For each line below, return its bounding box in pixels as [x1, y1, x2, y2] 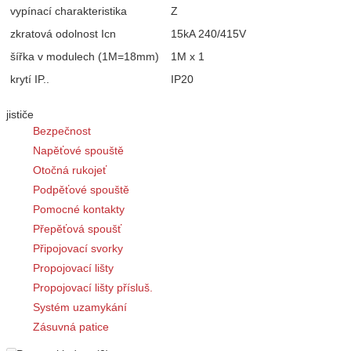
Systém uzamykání [33, 300, 127, 313]
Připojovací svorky [33, 241, 123, 255]
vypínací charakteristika [10, 5, 127, 18]
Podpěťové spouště [33, 183, 129, 196]
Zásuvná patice [33, 320, 109, 333]
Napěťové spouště [33, 144, 124, 157]
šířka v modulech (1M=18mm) [10, 50, 159, 63]
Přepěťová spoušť [33, 222, 121, 235]
